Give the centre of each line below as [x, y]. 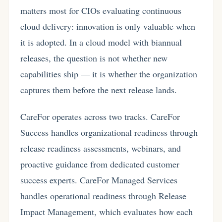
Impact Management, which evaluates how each [107, 211]
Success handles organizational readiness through [109, 132]
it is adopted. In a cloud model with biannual [101, 42]
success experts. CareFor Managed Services [99, 180]
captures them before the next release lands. [99, 90]
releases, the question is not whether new [94, 58]
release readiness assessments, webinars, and [101, 148]
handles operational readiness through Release [103, 195]
